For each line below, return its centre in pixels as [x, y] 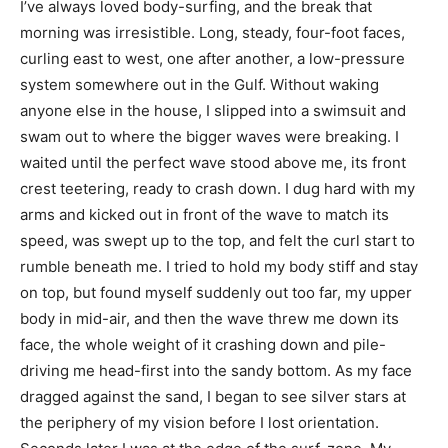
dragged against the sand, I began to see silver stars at [213, 396]
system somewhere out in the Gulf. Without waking [199, 84]
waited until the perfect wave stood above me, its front [213, 162]
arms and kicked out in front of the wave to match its [204, 214]
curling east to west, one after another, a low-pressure [212, 58]
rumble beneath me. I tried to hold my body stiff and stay [219, 266]
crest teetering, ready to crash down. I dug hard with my [217, 188]
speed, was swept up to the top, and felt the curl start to [217, 240]
